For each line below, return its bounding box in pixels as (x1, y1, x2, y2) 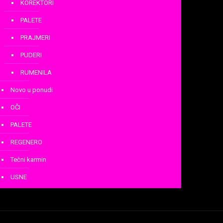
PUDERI (20, 51, 42, 59)
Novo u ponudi (10, 86, 53, 94)
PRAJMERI (20, 33, 50, 41)
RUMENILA (20, 68, 52, 76)
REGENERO (10, 138, 42, 146)
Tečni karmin (10, 155, 46, 163)
